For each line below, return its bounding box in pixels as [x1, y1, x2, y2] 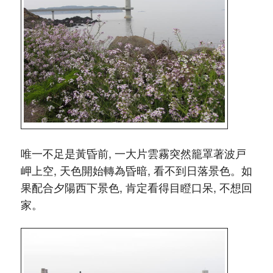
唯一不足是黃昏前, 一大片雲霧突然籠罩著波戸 [20, 145, 246, 161]
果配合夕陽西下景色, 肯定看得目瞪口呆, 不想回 [20, 179, 252, 196]
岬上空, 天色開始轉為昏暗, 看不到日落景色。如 [20, 162, 252, 179]
